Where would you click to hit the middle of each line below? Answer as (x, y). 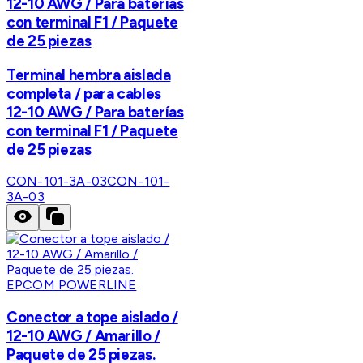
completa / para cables (84, 93)
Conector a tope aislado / (92, 317)
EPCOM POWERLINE (72, 285)
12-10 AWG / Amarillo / (83, 335)
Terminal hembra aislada (89, 75)
